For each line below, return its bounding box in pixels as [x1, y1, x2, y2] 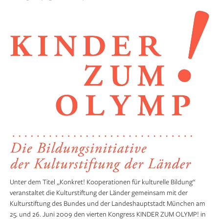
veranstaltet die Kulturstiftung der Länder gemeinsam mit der [10, 187, 188, 197]
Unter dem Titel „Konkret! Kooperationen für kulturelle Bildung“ [10, 176, 196, 186]
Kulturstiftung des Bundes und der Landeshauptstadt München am [10, 198, 205, 208]
